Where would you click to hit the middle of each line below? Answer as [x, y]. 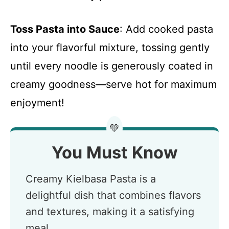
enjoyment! [37, 103]
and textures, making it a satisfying [110, 212]
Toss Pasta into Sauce [65, 29]
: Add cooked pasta [166, 29]
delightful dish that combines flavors [113, 195]
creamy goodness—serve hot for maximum [113, 84]
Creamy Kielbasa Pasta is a [91, 179]
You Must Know [114, 153]
